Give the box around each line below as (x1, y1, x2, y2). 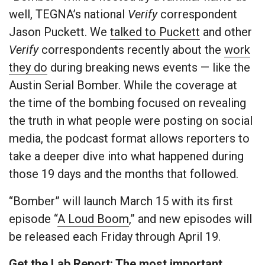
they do (9, 60, 47, 75)
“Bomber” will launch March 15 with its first (9, 194, 233, 209)
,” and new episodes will (129, 212, 252, 227)
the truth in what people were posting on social (9, 114, 253, 128)
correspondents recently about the (38, 43, 224, 57)
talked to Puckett (110, 25, 200, 40)
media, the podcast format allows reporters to (9, 131, 250, 146)
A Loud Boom (57, 212, 129, 227)
